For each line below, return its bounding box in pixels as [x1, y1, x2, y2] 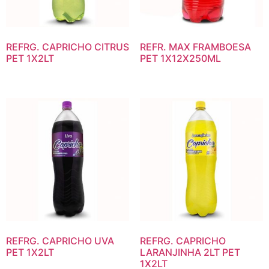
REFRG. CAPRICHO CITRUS [6, 41, 129, 53]
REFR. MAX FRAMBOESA [139, 41, 251, 53]
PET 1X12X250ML [139, 52, 221, 65]
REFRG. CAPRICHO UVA [6, 235, 114, 247]
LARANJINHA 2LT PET [139, 246, 240, 259]
